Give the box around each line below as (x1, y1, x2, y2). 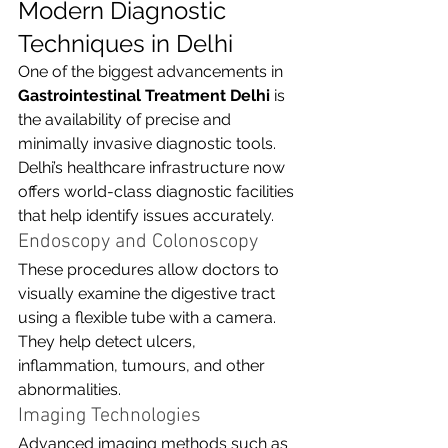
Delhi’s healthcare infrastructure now (18, 157, 289, 177)
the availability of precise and (18, 109, 235, 129)
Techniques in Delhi (18, 28, 233, 58)
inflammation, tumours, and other (18, 355, 269, 375)
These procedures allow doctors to (18, 259, 283, 279)
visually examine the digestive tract (18, 283, 279, 303)
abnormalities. (18, 379, 121, 399)
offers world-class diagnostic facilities (18, 181, 298, 201)
